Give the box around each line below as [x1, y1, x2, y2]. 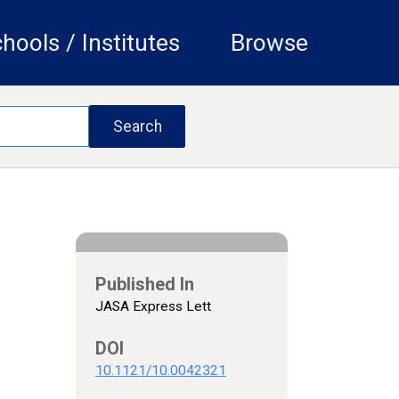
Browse [230, 29, 308, 57]
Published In [94, 273, 194, 295]
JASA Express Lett [94, 297, 211, 314]
